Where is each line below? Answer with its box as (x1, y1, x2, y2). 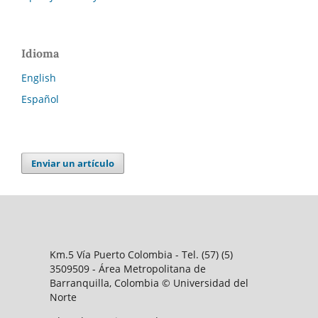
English (21, 71, 56, 84)
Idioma (21, 46, 59, 61)
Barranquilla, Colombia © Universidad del (49, 275, 248, 290)
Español (21, 92, 59, 106)
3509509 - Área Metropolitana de (49, 261, 206, 275)
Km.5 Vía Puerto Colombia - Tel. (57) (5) (49, 247, 233, 261)
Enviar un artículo (31, 156, 115, 170)
